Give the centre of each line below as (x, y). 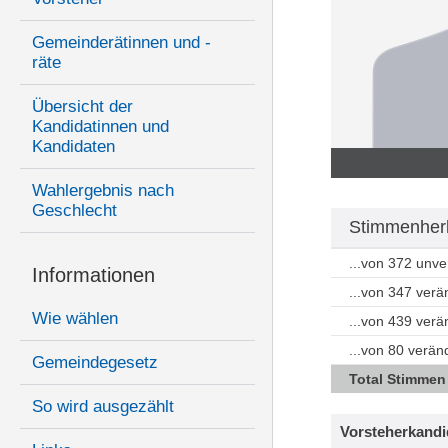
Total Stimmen (397, 379)
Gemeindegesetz (95, 363)
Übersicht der (82, 107)
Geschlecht (74, 211)
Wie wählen (75, 319)
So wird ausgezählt (103, 407)
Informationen (93, 275)
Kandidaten (73, 147)
